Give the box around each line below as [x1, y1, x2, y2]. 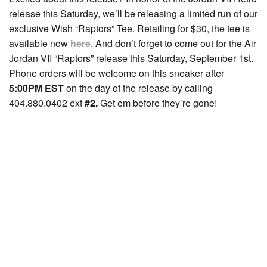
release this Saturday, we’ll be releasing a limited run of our [9, 7, 257, 21]
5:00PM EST [9, 81, 64, 95]
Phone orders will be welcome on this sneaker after [9, 66, 224, 80]
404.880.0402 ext [9, 96, 85, 110]
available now [9, 36, 70, 51]
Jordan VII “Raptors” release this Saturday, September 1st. [9, 51, 253, 66]
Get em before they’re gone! [98, 96, 217, 110]
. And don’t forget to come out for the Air [91, 36, 256, 51]
